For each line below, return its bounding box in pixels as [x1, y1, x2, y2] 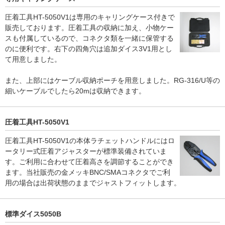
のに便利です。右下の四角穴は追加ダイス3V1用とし [5, 45, 172, 53]
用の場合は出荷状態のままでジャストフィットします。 [5, 179, 181, 187]
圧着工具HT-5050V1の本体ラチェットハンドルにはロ [5, 137, 175, 145]
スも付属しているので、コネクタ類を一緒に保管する [5, 34, 174, 42]
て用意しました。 [5, 55, 61, 63]
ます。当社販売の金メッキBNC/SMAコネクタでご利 [5, 168, 170, 176]
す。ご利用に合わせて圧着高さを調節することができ [5, 158, 174, 166]
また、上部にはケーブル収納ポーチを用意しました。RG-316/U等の [5, 76, 220, 84]
